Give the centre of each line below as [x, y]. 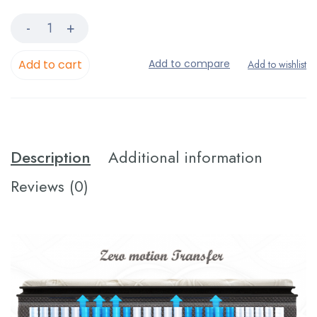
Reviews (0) [50, 186]
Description [51, 157]
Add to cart [50, 65]
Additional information [185, 157]
